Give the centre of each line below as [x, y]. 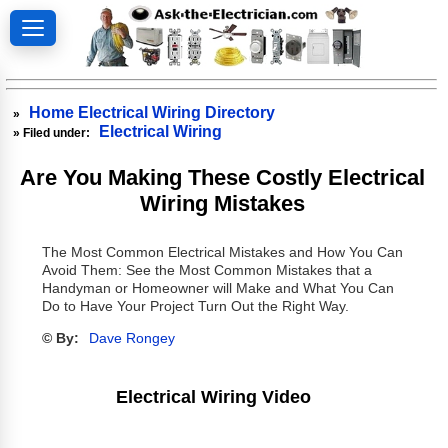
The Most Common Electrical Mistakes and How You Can [222, 253]
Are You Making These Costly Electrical [222, 177]
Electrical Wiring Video [214, 396]
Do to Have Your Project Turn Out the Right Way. [195, 307]
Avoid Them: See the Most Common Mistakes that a [206, 271]
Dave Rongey [131, 339]
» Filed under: [53, 132]
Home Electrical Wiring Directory [152, 112]
